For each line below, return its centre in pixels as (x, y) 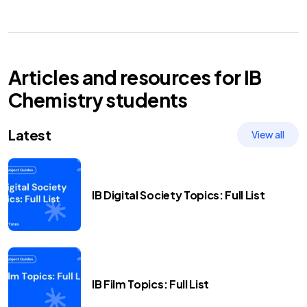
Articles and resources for (126, 77)
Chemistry (56, 100)
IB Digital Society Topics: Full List (179, 195)
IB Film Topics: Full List (150, 284)
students (145, 100)
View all (268, 134)
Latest (30, 134)
